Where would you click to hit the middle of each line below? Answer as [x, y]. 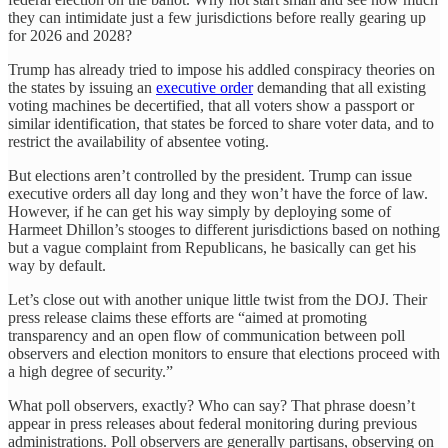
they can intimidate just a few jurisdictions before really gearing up [217, 17]
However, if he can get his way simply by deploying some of [199, 211]
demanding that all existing [339, 87]
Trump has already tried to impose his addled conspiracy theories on [221, 69]
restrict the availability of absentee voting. [138, 141]
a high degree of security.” [90, 371]
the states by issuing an [82, 87]
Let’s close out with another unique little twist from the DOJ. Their [217, 299]
